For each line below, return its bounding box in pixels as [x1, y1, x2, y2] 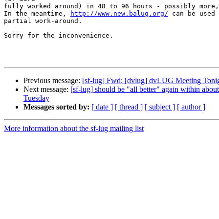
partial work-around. [4, 17, 82, 25]
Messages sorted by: [23, 103, 89, 111]
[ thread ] [115, 103, 143, 111]
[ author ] [177, 103, 205, 111]
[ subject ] [145, 103, 175, 111]
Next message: [23, 85, 70, 94]
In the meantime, [4, 10, 70, 18]
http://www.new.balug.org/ [70, 10, 168, 18]
